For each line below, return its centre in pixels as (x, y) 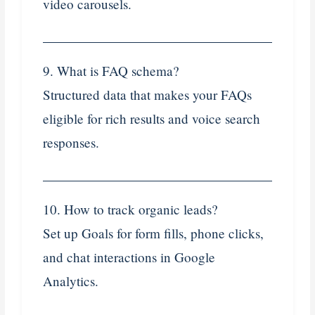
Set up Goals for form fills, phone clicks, (154, 233)
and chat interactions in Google (129, 257)
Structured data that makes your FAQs (148, 94)
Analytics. (71, 281)
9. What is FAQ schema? (111, 70)
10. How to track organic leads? (131, 209)
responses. (71, 142)
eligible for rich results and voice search (152, 118)
